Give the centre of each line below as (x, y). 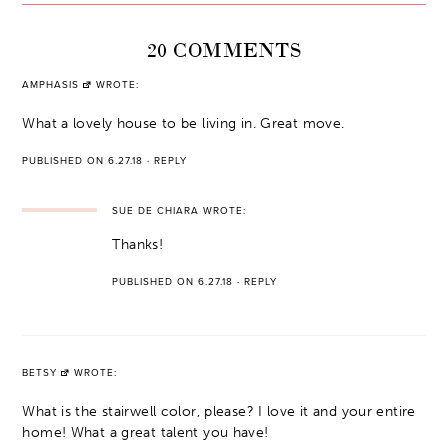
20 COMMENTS (224, 48)
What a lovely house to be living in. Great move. (183, 123)
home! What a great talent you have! (145, 432)
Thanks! (138, 244)
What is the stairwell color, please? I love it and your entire (219, 411)
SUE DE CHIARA (156, 210)
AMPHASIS (51, 84)
